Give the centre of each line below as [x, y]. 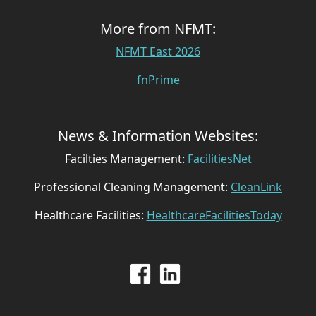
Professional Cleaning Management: [132, 187]
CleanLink [256, 187]
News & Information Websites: [158, 136]
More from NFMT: [158, 29]
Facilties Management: [126, 159]
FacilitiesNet [219, 159]
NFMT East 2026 [158, 52]
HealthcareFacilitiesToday [214, 215]
